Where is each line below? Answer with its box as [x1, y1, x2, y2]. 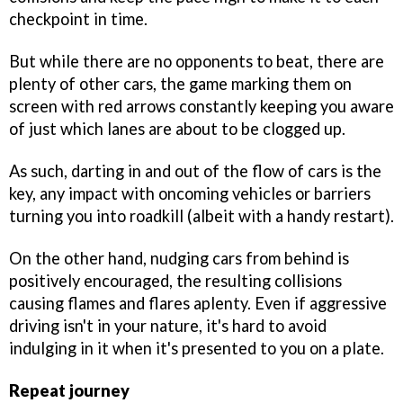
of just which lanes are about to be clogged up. [9, 119, 345, 139]
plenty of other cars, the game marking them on [9, 74, 352, 94]
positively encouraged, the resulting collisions [9, 270, 342, 291]
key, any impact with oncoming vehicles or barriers [9, 183, 371, 203]
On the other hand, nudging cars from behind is [9, 247, 349, 268]
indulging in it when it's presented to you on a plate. [9, 337, 384, 358]
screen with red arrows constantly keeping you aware [9, 96, 394, 116]
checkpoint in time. [9, 9, 148, 30]
